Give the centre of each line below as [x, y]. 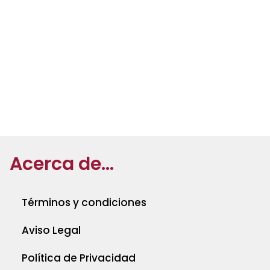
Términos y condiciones [84, 203]
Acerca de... [61, 164]
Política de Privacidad [78, 258]
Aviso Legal [51, 231]
